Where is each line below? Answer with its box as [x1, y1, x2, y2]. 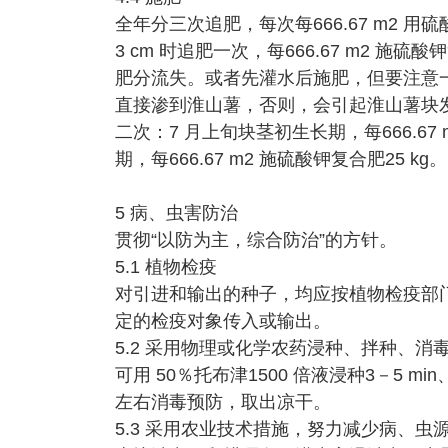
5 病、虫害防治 [114, 203, 238, 223]
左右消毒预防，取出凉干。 [114, 392, 331, 412]
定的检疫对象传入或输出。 [114, 311, 331, 331]
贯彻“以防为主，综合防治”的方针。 [114, 230, 397, 250]
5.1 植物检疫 [114, 257, 217, 277]
